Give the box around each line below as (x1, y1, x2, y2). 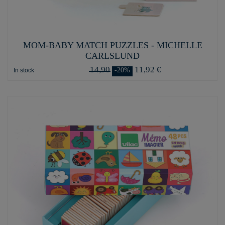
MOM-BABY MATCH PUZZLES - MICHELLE (23, 40, 202, 50)
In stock (13, 66, 34, 74)
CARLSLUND (85, 50, 140, 61)
